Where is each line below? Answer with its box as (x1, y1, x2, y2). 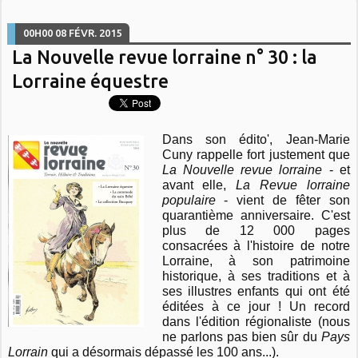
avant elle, (161, 178, 227, 193)
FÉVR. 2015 (69, 27, 122, 39)
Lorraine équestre (12, 70, 169, 92)
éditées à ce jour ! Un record (161, 300, 350, 314)
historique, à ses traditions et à (161, 269, 350, 284)
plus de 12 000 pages (161, 224, 350, 238)
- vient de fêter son (215, 193, 350, 208)
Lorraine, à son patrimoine (161, 254, 350, 268)
